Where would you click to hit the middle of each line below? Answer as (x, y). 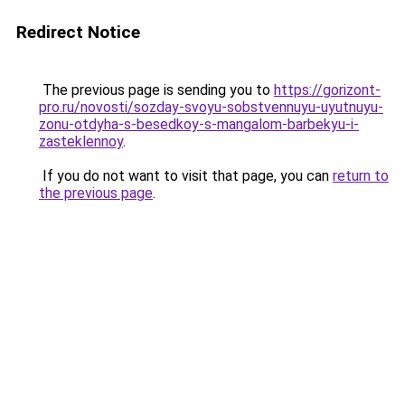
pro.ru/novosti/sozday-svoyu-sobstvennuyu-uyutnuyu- (211, 107)
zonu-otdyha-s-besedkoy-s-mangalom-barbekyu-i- (199, 124)
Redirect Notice (78, 32)
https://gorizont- (327, 90)
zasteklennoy (81, 141)
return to (361, 176)
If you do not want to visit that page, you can (186, 176)
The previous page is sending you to (156, 90)
